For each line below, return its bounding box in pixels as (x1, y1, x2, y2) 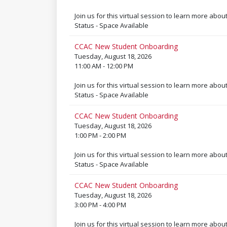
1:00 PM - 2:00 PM (74, 131, 126, 140)
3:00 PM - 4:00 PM (74, 200, 126, 209)
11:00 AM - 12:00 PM (74, 61, 133, 70)
